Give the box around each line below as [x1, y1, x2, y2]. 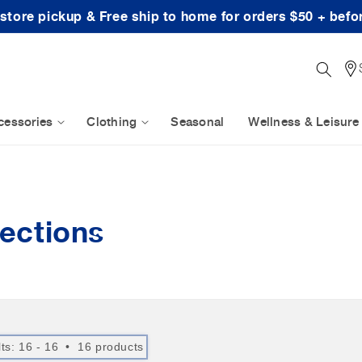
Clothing [86, 114, 137, 129]
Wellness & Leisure [248, 114, 359, 129]
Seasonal [170, 114, 225, 129]
